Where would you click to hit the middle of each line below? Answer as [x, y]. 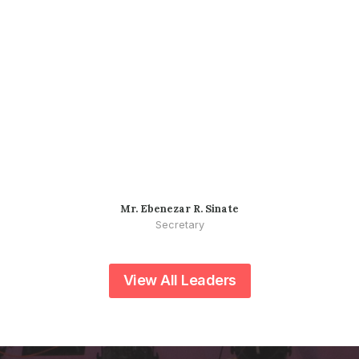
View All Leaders [179, 280]
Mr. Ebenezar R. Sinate [179, 209]
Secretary [179, 225]
